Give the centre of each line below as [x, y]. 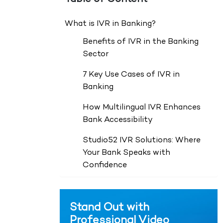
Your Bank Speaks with [126, 153]
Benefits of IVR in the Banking [140, 42]
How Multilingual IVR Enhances [141, 108]
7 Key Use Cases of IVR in [131, 75]
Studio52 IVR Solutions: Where [141, 141]
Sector [95, 55]
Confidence [105, 166]
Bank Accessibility [117, 120]
